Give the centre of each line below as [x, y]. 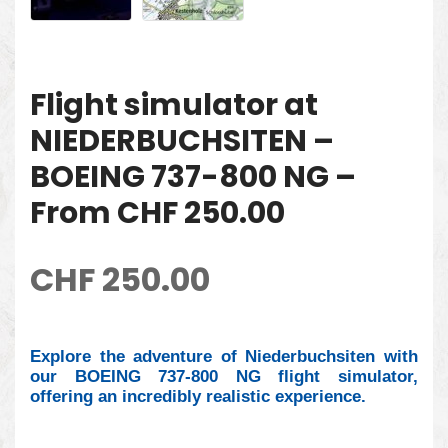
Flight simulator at [174, 104]
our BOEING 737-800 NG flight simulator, [224, 376]
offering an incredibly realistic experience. [198, 396]
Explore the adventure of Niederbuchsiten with [224, 356]
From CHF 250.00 [157, 212]
